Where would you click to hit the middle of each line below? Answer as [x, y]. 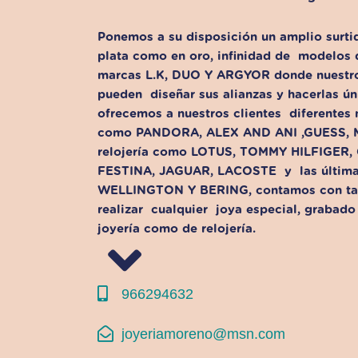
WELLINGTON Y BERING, [177, 190]
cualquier [179, 209]
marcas [121, 75]
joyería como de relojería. [177, 229]
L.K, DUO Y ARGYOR [208, 75]
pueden [120, 94]
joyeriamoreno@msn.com [203, 334]
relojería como [144, 152]
